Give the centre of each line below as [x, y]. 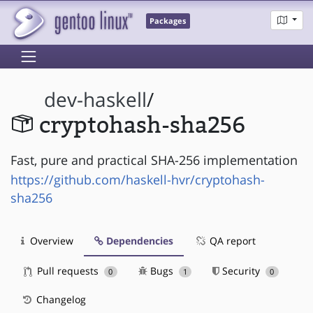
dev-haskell [96, 100]
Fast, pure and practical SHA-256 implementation [154, 160]
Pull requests [68, 270]
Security [241, 270]
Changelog [60, 299]
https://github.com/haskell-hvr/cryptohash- [138, 179]
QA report [231, 240]
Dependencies [138, 240]
